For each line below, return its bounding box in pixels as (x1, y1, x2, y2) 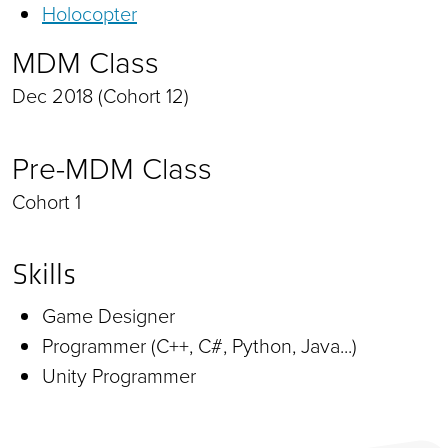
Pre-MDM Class (12, 146, 212, 188)
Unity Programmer (42, 360, 196, 389)
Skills (12, 255, 76, 292)
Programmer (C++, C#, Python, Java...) (42, 330, 357, 359)
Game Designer (42, 300, 175, 329)
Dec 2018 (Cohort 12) (12, 80, 189, 109)
